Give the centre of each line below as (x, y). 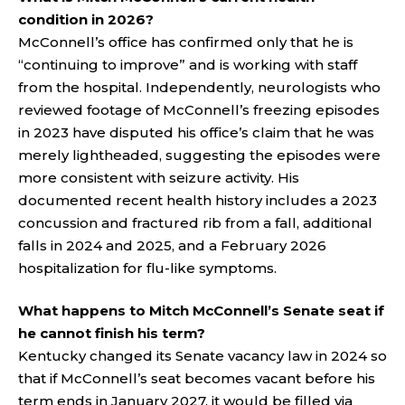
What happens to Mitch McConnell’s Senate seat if (201, 311)
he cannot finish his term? (112, 333)
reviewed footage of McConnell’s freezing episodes (199, 109)
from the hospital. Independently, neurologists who (199, 87)
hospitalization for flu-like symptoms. (147, 268)
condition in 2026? (86, 19)
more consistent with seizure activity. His (159, 177)
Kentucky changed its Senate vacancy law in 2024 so (202, 356)
